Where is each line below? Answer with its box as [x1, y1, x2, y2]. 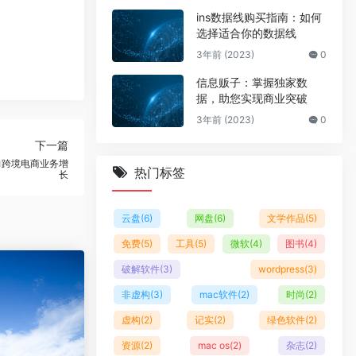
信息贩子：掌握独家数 [196, 75, 308, 89]
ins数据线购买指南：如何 [196, 10, 322, 24]
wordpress [258, 263, 304, 275]
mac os [197, 339, 230, 351]
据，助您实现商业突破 [196, 91, 308, 105]
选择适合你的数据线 [196, 26, 296, 40]
